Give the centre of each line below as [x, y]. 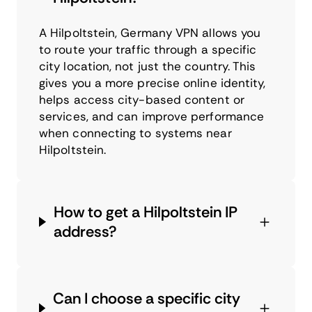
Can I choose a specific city [147, 298]
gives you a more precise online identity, [153, 83]
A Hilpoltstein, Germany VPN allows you [150, 32]
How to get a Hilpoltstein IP [146, 212]
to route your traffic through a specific [148, 49]
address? [85, 231]
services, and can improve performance [152, 116]
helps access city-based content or [142, 99]
